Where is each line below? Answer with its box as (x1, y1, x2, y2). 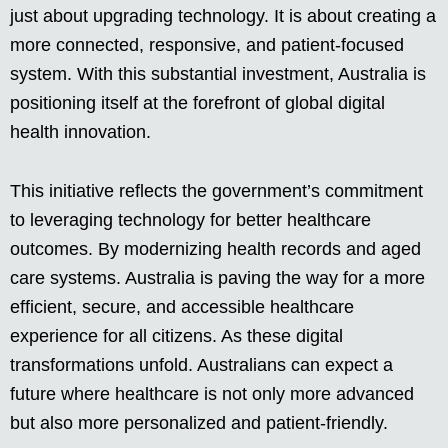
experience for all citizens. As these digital (10, 326, 343, 347)
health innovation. (10, 122, 151, 143)
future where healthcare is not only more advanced (10, 384, 414, 405)
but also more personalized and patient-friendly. (10, 413, 388, 434)
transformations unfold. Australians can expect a (10, 355, 393, 376)
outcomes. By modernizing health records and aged (10, 239, 421, 260)
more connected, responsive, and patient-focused (10, 35, 404, 56)
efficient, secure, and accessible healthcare (10, 297, 354, 318)
